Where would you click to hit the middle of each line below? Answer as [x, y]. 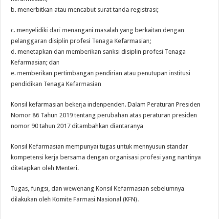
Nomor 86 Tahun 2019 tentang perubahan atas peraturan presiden [104, 115]
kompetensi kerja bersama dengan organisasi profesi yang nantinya [106, 157]
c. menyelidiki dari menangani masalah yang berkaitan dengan [98, 30]
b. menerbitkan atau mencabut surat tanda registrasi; [85, 9]
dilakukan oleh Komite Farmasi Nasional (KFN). [75, 199]
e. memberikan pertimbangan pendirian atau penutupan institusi [101, 73]
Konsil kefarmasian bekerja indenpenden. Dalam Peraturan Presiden [106, 104]
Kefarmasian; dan [35, 62]
